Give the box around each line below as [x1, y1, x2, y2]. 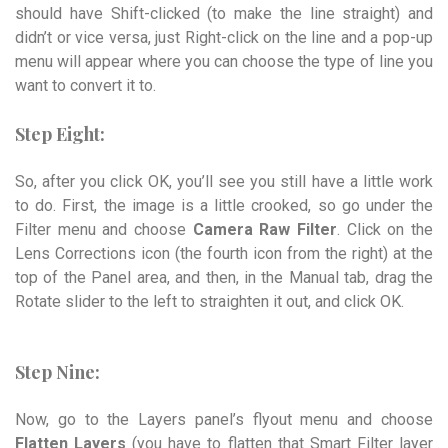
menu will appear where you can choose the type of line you [15, 51, 433, 71]
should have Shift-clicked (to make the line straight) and [15, 3, 433, 23]
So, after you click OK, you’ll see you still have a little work [15, 171, 433, 191]
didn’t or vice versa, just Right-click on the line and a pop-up [15, 27, 433, 47]
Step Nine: [15, 360, 100, 385]
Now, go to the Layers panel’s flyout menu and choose [15, 410, 433, 430]
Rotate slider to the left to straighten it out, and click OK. [15, 291, 404, 311]
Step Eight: [15, 121, 105, 146]
